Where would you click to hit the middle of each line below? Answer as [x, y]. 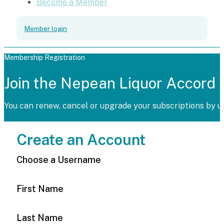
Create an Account [81, 139]
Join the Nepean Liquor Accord [110, 83]
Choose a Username [58, 159]
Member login [46, 28]
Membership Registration [44, 57]
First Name [40, 188]
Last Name [39, 217]
